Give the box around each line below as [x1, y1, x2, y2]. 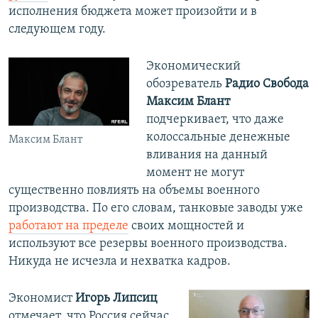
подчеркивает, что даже [146, 113, 284, 127]
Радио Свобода [224, 77, 309, 92]
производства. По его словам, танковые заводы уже [9, 202, 303, 216]
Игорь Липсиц [75, 292, 157, 306]
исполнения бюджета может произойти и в [9, 5, 257, 19]
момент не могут [146, 166, 244, 180]
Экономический [146, 60, 241, 74]
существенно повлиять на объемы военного [9, 184, 260, 198]
